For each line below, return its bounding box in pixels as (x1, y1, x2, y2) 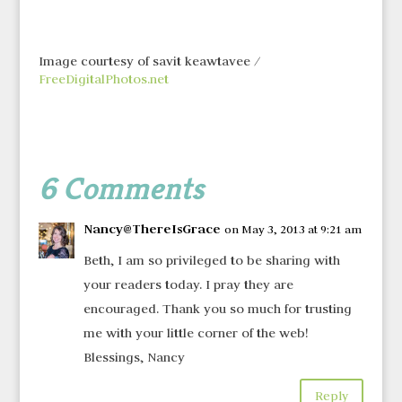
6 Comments (38, 169, 204, 209)
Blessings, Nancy (83, 349, 185, 366)
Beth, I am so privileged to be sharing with (83, 252, 340, 269)
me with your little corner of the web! (83, 325, 308, 342)
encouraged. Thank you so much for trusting (83, 301, 352, 318)
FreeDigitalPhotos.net (38, 71, 169, 88)
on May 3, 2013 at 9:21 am (223, 222, 362, 237)
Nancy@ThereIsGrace (83, 220, 221, 238)
